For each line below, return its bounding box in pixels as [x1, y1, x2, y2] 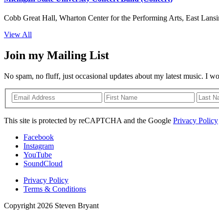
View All [4, 30, 32, 39]
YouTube [23, 150, 52, 159]
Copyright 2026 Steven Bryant [4, 201, 99, 210]
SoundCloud [23, 159, 63, 168]
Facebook [23, 132, 54, 141]
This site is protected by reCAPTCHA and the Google [4, 116, 173, 125]
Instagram [23, 141, 54, 150]
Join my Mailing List [4, 49, 109, 62]
